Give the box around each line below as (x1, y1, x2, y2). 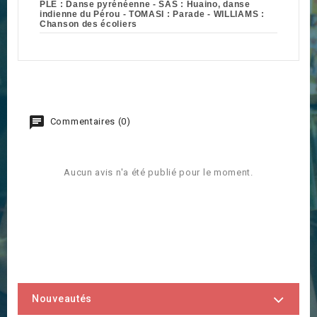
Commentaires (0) (47, 116, 131, 127)
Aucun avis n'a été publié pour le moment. (64, 167, 253, 178)
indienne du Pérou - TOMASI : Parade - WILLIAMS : (40, 9, 265, 20)
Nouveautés (32, 293, 92, 305)
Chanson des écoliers (40, 19, 137, 30)
